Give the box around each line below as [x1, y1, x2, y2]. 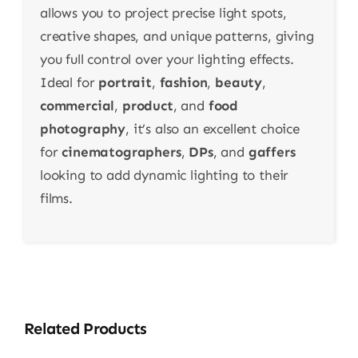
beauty [215, 74, 263, 90]
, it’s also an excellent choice [125, 120, 300, 137]
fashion [159, 74, 208, 90]
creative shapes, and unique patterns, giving [39, 27, 314, 44]
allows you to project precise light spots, [39, 4, 287, 21]
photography [39, 120, 126, 137]
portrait [98, 74, 152, 90]
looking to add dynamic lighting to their [39, 166, 289, 183]
